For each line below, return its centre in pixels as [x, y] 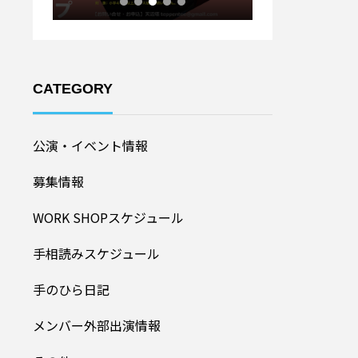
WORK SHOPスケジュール [108, 217]
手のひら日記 [71, 289]
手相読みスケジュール [96, 253]
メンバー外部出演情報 [97, 325]
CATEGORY [73, 89]
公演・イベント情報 [90, 145]
